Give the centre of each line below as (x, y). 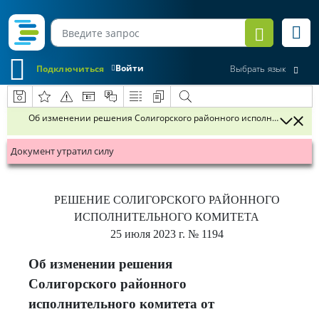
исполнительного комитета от (121, 304)
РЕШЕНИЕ (83, 200)
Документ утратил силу (62, 151)
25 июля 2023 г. (147, 234)
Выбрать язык (258, 69)
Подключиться (70, 68)
